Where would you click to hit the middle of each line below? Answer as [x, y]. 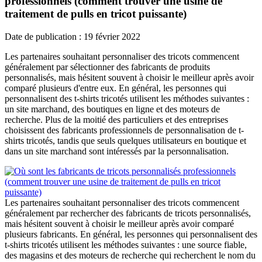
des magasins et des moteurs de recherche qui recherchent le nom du [130, 255]
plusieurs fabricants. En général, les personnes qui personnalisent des [131, 234]
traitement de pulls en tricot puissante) [96, 14]
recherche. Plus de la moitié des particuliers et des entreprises [116, 119]
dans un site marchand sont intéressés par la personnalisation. [117, 151]
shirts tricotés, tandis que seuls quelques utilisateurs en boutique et [125, 140]
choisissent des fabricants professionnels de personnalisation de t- [124, 130]
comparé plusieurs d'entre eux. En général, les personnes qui [116, 88]
